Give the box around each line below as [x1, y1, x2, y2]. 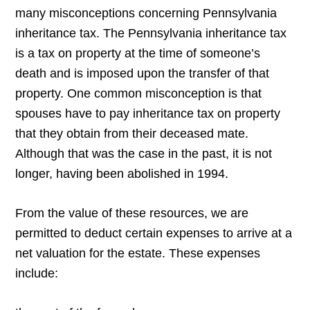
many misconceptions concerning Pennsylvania [15, 6, 277, 21]
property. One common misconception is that [15, 86, 262, 101]
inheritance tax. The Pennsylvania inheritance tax [15, 26, 287, 41]
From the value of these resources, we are [15, 206, 249, 221]
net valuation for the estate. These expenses [15, 246, 261, 261]
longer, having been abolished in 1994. [15, 167, 229, 181]
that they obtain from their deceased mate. [15, 127, 249, 141]
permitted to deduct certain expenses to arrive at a [15, 226, 293, 241]
